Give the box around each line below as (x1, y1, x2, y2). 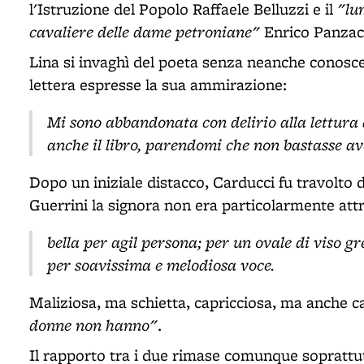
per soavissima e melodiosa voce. (47, 253, 275, 275)
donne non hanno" (29, 314, 158, 336)
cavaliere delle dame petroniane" (29, 20, 260, 42)
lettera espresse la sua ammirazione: (29, 74, 287, 95)
